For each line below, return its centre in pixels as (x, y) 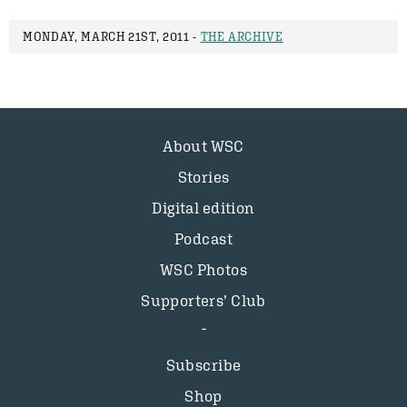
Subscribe (203, 365)
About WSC (203, 146)
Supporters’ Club (203, 301)
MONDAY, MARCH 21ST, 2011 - (112, 37)
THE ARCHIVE (242, 37)
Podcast (203, 239)
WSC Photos (203, 270)
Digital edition (203, 208)
